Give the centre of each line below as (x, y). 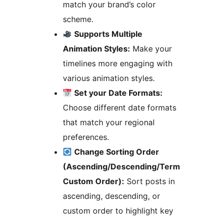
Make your (151, 48)
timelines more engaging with (118, 63)
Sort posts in (150, 181)
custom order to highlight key (118, 210)
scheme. (78, 19)
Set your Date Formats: (119, 93)
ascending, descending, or (111, 196)
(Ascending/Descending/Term (122, 166)
